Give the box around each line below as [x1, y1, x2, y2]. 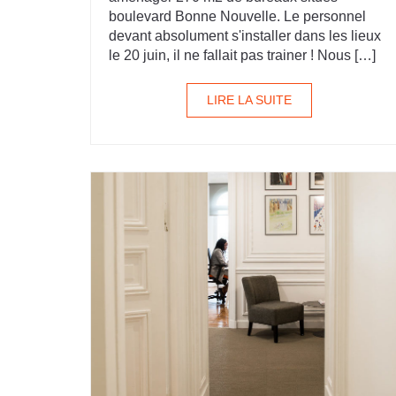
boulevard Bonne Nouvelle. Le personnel [109, 9, 366, 24]
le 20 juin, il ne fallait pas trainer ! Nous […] [109, 48, 376, 63]
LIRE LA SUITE [207, 93, 292, 107]
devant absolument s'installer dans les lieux [109, 28, 381, 43]
